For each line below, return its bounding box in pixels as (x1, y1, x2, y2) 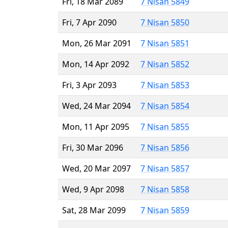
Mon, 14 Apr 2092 (62, 58, 129, 70)
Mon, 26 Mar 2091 (62, 37, 131, 49)
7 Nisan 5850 (140, 16, 189, 28)
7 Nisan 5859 (140, 204, 189, 216)
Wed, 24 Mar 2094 (62, 100, 131, 111)
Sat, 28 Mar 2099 (62, 204, 126, 216)
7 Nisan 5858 (140, 183, 189, 195)
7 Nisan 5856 (140, 141, 189, 153)
